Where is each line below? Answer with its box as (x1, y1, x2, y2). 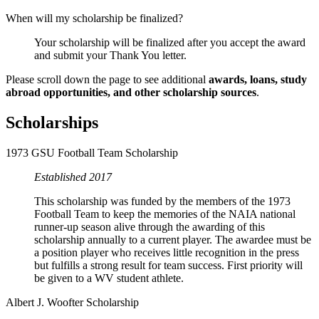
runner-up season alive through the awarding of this (34, 221, 265, 234)
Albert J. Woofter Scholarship (6, 296, 139, 309)
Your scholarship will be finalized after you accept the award (34, 36, 305, 49)
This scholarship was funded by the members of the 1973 (34, 195, 291, 208)
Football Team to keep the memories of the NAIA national (34, 208, 296, 221)
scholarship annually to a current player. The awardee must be (34, 234, 311, 246)
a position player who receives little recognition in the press (34, 246, 299, 259)
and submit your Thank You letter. (34, 49, 187, 62)
